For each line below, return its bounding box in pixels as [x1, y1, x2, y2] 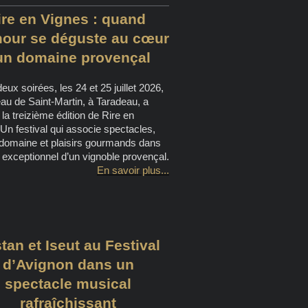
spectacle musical [5, 275, 132, 291]
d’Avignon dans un [2, 256, 134, 272]
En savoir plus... [97, 164, 169, 177]
